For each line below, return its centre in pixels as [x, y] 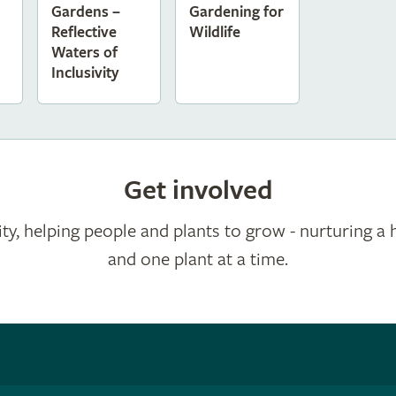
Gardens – [86, 12]
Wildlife [215, 33]
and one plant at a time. [198, 260]
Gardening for [237, 12]
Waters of [85, 53]
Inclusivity [86, 73]
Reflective [84, 33]
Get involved [198, 191]
